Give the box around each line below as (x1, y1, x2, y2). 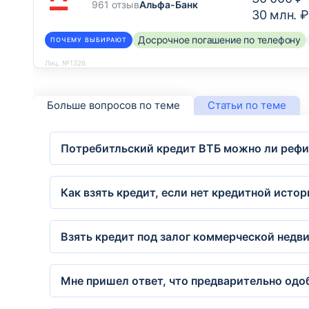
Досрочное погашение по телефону (138, 34, 301, 46)
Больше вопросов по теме (47, 99, 180, 112)
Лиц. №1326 (45, 58, 86, 67)
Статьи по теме (208, 99, 286, 112)
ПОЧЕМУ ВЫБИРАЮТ (50, 36, 128, 43)
